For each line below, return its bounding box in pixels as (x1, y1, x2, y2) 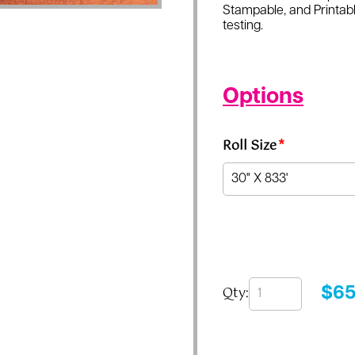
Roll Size (223, 136, 277, 157)
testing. (223, 20, 263, 32)
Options (223, 86, 303, 109)
